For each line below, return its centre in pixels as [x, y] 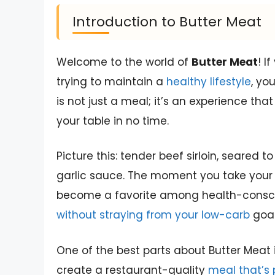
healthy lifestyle [209, 81]
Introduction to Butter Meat [167, 21]
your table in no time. [113, 121]
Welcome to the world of [124, 62]
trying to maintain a [111, 81]
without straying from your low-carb [153, 215]
